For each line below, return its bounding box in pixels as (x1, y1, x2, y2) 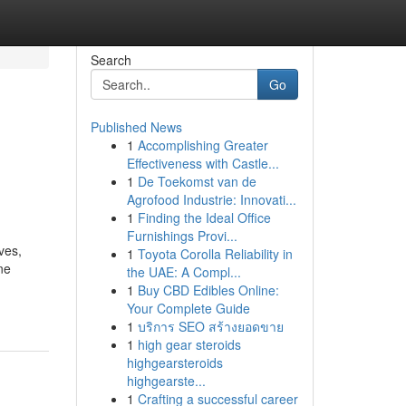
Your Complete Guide (126, 299, 250, 317)
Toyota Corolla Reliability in (137, 245, 293, 263)
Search (90, 51, 131, 69)
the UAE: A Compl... (126, 263, 241, 281)
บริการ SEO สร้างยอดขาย (137, 317, 284, 335)
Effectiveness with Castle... (126, 154, 279, 172)
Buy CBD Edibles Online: (137, 281, 279, 299)
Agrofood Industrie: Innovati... (126, 190, 296, 208)
